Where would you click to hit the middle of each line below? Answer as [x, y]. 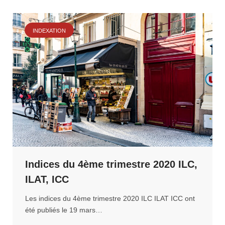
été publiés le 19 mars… [64, 210]
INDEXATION [49, 31]
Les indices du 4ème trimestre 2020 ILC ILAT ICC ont [110, 198]
